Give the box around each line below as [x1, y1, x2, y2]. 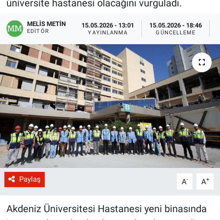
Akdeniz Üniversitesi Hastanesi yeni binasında [6, 203, 207, 215]
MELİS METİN [27, 20, 66, 28]
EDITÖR [27, 28, 49, 35]
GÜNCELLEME [156, 29, 196, 36]
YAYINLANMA [88, 29, 128, 36]
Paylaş [19, 175, 41, 184]
